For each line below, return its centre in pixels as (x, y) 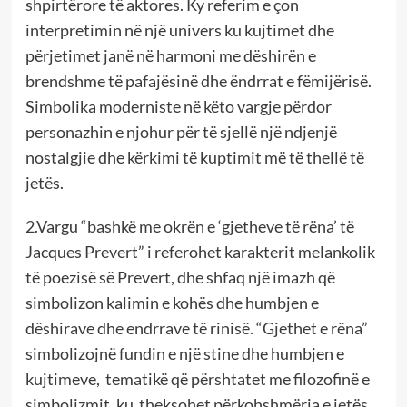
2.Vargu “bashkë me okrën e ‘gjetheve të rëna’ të (189, 226)
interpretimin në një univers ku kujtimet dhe (179, 30)
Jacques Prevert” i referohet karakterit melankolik (200, 251)
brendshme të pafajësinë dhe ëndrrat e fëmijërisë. (198, 80)
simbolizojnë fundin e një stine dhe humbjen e (184, 353)
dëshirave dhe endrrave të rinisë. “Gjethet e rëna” (196, 328)
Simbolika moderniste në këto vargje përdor (178, 106)
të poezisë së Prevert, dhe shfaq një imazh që (180, 277)
